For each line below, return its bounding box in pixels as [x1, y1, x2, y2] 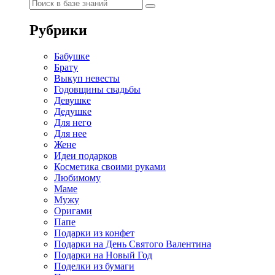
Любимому [54, 172, 101, 183]
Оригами [54, 206, 92, 216]
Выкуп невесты [54, 73, 120, 83]
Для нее [54, 128, 87, 139]
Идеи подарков [54, 150, 117, 161]
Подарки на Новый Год [54, 250, 152, 260]
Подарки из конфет [54, 228, 134, 238]
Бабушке [54, 51, 90, 61]
